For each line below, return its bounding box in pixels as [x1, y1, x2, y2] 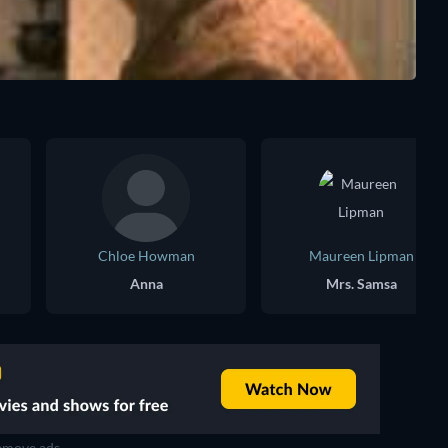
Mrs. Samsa [325, 275, 397, 292]
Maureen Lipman [308, 247, 414, 264]
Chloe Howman [97, 247, 195, 264]
